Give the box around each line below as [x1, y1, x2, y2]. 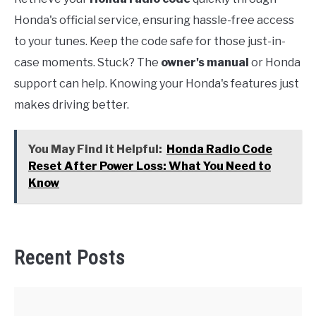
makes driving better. [14, 97, 129, 111]
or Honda [249, 55, 300, 69]
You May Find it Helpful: [28, 142, 162, 156]
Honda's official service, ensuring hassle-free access [14, 13, 294, 27]
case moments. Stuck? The [14, 55, 161, 69]
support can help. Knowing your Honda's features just [14, 76, 299, 90]
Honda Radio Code [166, 142, 272, 156]
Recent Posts [14, 245, 126, 269]
